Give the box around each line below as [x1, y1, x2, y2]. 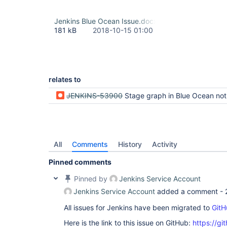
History [118, 140, 142, 148]
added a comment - [155, 187, 225, 196]
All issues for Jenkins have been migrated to [64, 203, 212, 212]
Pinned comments [49, 158, 111, 166]
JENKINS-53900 [66, 91, 123, 100]
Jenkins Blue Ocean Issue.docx [54, 17, 158, 25]
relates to [49, 75, 81, 84]
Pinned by [72, 174, 109, 183]
